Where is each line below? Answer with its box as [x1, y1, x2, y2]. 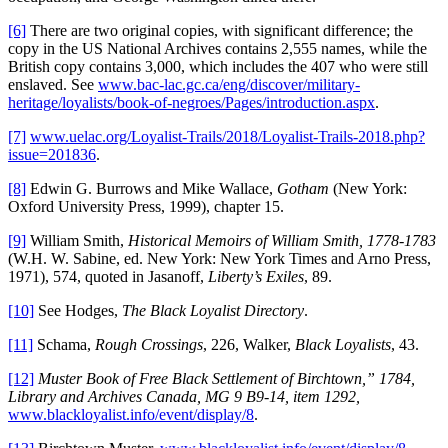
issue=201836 [8, 146, 96, 164]
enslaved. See [8, 76, 98, 94]
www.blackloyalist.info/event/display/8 [8, 406, 254, 424]
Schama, [33, 336, 95, 354]
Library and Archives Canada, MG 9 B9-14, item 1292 [8, 388, 356, 406]
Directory [244, 302, 304, 320]
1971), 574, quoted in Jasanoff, [8, 268, 208, 286]
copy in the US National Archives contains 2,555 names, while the [8, 40, 427, 58]
